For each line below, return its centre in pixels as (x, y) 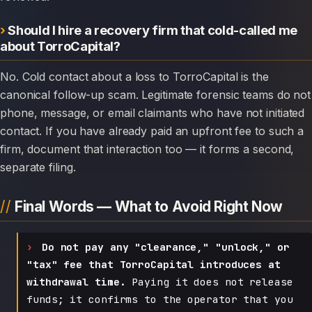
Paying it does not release (209, 281)
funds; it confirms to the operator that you (160, 299)
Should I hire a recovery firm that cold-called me (153, 30)
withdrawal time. (76, 281)
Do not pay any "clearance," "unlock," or (165, 247)
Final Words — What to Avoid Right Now (149, 206)
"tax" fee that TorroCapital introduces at (154, 264)
